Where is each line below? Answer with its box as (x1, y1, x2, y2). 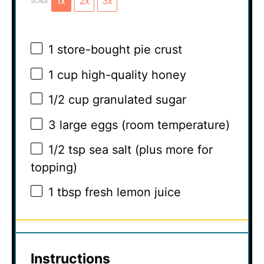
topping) (31, 160, 77, 175)
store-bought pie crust (54, 42, 182, 57)
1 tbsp (48, 184, 81, 199)
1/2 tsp (48, 143, 85, 157)
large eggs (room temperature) (56, 117, 230, 132)
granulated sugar (89, 93, 186, 107)
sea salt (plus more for (85, 143, 213, 157)
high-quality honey (78, 67, 186, 82)
